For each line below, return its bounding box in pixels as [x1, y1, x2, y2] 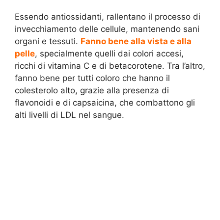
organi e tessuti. [15, 36, 81, 47]
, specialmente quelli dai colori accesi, [35, 49, 184, 59]
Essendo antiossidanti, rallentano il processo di [15, 12, 200, 22]
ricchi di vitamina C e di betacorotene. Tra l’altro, [15, 61, 205, 71]
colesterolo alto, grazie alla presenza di [15, 85, 169, 96]
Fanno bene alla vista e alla [81, 36, 192, 47]
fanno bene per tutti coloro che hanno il [15, 73, 170, 83]
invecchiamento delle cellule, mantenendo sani [15, 24, 199, 34]
